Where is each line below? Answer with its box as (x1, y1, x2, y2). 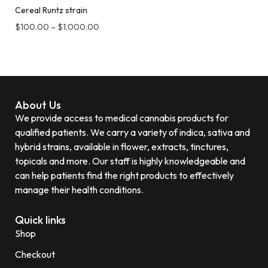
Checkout (15, 248, 55, 260)
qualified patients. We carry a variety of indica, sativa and (15, 126, 250, 138)
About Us (15, 98, 61, 112)
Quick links (15, 212, 66, 227)
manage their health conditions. (15, 183, 144, 196)
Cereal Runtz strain (15, 4, 87, 16)
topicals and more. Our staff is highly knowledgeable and (15, 154, 245, 167)
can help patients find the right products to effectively (15, 169, 234, 181)
